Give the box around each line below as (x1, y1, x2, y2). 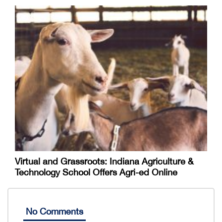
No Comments (26, 206, 83, 217)
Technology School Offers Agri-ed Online (15, 166, 177, 177)
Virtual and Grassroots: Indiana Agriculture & (15, 156, 193, 166)
